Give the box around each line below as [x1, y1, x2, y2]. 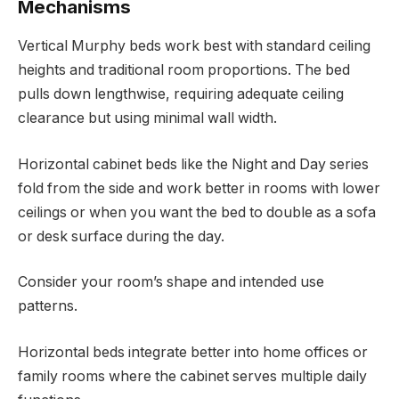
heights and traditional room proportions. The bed [18, 61, 350, 79]
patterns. [18, 297, 77, 315]
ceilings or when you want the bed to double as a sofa [18, 203, 376, 221]
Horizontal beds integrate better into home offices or [18, 343, 368, 361]
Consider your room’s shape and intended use [18, 273, 324, 291]
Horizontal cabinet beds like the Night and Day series [18, 155, 369, 173]
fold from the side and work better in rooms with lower [18, 179, 380, 197]
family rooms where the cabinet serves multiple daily [18, 367, 367, 385]
